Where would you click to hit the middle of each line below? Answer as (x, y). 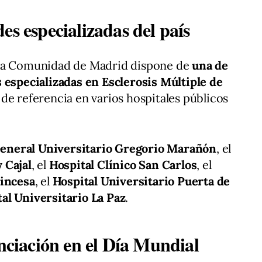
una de (210, 65)
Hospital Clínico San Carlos (123, 165)
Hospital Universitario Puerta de (141, 181)
